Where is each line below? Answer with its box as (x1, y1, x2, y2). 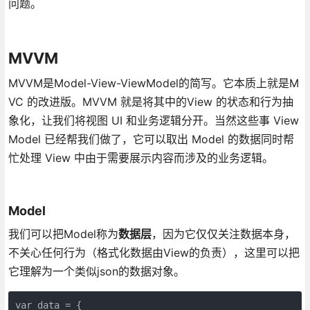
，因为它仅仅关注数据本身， (151, 226, 295, 241)
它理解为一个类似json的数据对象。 (8, 264, 185, 278)
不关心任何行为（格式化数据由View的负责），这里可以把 (8, 245, 300, 259)
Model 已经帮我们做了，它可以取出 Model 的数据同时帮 (8, 131, 294, 146)
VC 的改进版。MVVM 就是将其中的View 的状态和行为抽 (8, 94, 293, 109)
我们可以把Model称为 (8, 226, 118, 241)
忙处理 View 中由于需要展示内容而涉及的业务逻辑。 (8, 150, 273, 165)
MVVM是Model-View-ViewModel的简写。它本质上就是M (8, 75, 299, 90)
